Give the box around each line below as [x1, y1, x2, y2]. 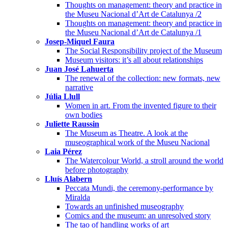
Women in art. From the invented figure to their [65, 101, 216, 110]
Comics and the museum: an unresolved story [65, 211, 211, 220]
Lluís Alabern [45, 174, 92, 183]
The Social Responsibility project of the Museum [65, 46, 222, 55]
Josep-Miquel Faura [45, 37, 115, 46]
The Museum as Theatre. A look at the [65, 128, 188, 137]
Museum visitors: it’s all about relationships [65, 55, 203, 64]
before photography [65, 165, 128, 174]
